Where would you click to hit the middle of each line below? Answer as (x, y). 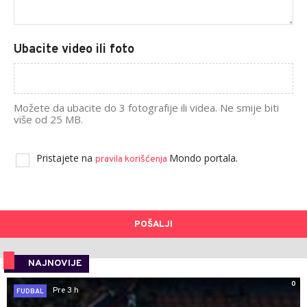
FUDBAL (30, 291)
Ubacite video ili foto (74, 49)
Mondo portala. (204, 158)
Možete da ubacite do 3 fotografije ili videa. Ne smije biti (146, 107)
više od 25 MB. (48, 119)
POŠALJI (153, 224)
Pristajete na (66, 158)
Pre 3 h (66, 291)
